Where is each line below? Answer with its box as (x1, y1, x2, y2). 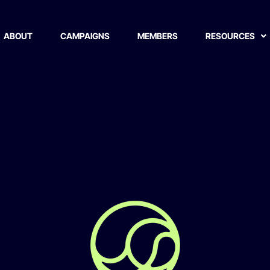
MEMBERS (137, 31, 178, 41)
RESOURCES (205, 31, 255, 41)
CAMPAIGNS (60, 31, 110, 41)
